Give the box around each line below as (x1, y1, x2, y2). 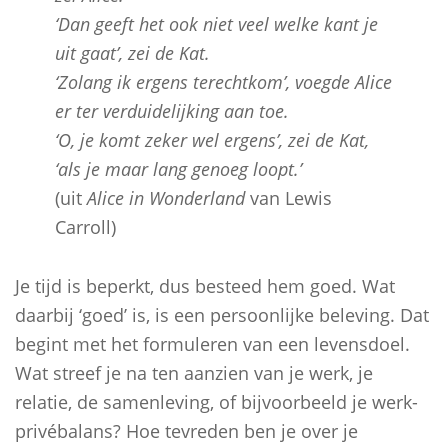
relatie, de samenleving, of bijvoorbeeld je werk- (15, 390, 418, 414)
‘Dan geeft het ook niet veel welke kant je (55, 12, 378, 36)
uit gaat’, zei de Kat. (55, 41, 210, 65)
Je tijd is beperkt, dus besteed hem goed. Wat (15, 274, 395, 298)
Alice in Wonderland (87, 186, 245, 210)
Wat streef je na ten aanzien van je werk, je (15, 361, 373, 385)
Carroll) (55, 215, 116, 239)
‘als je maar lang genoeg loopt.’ (55, 157, 302, 181)
